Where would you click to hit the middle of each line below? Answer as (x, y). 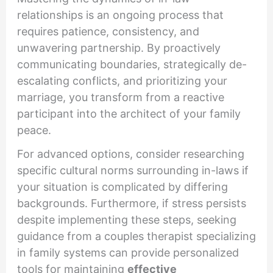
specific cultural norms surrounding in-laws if (133, 171)
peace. (34, 130)
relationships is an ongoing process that (120, 15)
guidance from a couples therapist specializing (136, 236)
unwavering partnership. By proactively (119, 48)
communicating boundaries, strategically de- (132, 64)
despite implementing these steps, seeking (126, 220)
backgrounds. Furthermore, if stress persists (131, 204)
